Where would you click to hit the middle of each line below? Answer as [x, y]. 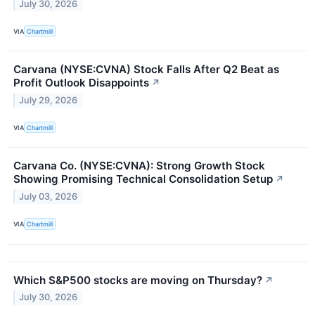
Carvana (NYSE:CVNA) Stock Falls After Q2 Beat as [146, 70]
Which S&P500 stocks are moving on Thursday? [138, 280]
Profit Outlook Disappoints [81, 83]
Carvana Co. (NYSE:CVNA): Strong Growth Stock [139, 166]
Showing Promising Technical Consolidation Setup [143, 179]
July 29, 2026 [49, 101]
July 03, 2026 [49, 197]
